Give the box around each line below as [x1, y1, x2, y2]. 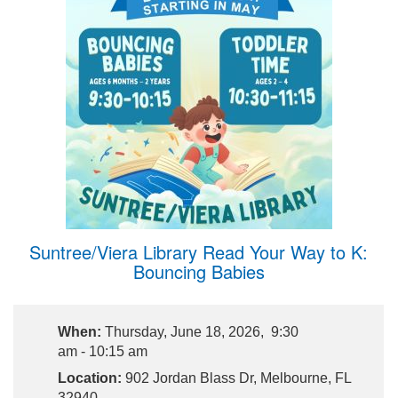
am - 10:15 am [58, 343, 147, 359]
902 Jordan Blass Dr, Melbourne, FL [122, 370, 351, 386]
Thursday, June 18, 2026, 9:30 [101, 323, 298, 339]
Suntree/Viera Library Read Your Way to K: [29, 238, 369, 265]
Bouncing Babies [132, 258, 265, 284]
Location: [58, 370, 122, 386]
